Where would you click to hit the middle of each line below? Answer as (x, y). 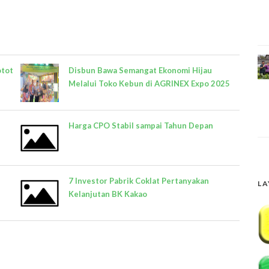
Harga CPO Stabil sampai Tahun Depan (141, 125)
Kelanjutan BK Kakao (108, 194)
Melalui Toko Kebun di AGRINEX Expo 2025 (149, 83)
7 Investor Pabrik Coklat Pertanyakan (139, 181)
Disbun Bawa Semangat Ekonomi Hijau (140, 70)
